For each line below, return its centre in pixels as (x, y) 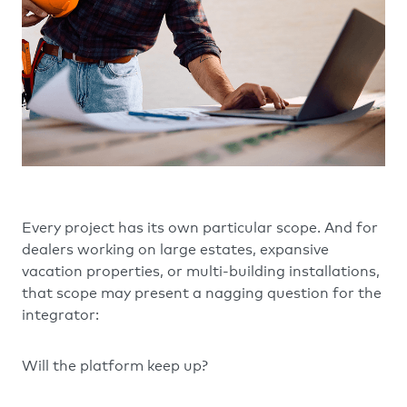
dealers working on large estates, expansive (175, 250)
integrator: (60, 315)
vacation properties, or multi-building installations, (201, 272)
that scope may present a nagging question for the (202, 293)
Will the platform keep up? (115, 366)
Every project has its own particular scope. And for (200, 228)
